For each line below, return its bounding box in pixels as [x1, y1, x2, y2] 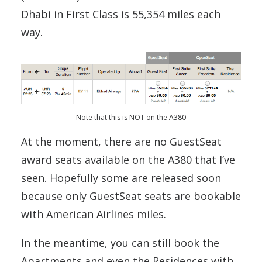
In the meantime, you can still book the [21, 236, 219, 250]
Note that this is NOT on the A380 [76, 112, 186, 123]
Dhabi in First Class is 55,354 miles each [21, 7, 220, 22]
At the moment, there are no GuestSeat [21, 135, 222, 149]
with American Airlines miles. [21, 207, 166, 222]
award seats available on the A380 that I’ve [21, 153, 235, 167]
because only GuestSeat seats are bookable [21, 189, 241, 204]
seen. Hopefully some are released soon [21, 171, 221, 185]
